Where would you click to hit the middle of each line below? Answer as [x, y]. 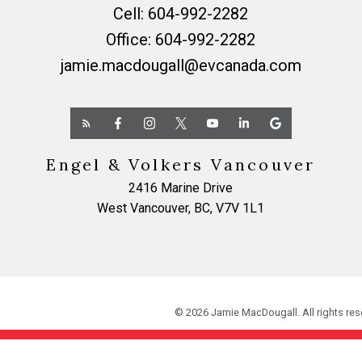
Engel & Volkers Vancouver [181, 164]
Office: [131, 39]
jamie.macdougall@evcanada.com [181, 65]
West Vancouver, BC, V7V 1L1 [181, 208]
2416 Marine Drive [181, 188]
